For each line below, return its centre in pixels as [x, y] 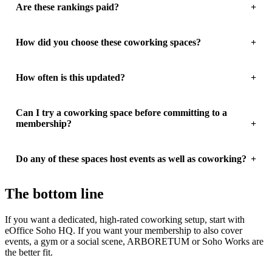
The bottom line [54, 193]
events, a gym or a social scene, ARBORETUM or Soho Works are [134, 241]
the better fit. [29, 252]
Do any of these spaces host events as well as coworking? [131, 158]
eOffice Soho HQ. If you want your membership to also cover [124, 230]
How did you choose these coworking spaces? [108, 42]
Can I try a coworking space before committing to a [121, 112]
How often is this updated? [70, 77]
